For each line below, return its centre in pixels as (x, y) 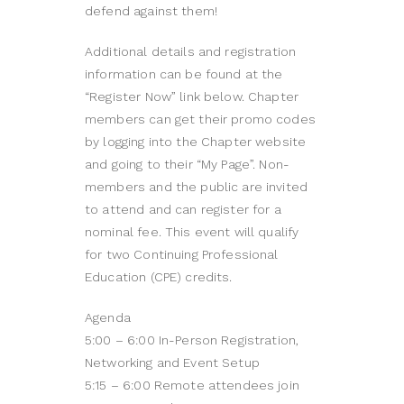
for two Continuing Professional (182, 255)
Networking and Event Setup (172, 363)
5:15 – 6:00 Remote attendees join (192, 386)
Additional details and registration (191, 52)
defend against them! (151, 11)
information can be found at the (184, 74)
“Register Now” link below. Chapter (192, 97)
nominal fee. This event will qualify (192, 232)
